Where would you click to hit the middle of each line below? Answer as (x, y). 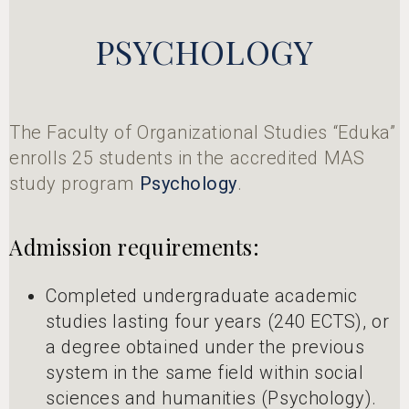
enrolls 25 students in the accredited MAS (187, 158)
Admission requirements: (135, 247)
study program (74, 184)
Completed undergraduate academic (202, 295)
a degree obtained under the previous (205, 346)
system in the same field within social (205, 372)
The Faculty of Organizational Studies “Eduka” (203, 133)
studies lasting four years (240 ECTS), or (218, 321)
